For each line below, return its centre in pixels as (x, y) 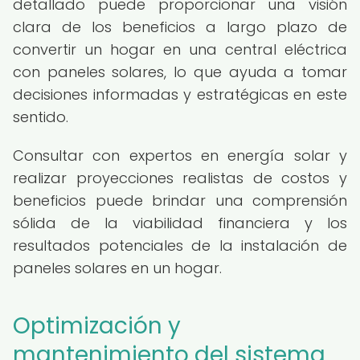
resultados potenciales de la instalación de (180, 245)
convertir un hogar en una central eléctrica (180, 49)
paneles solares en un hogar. (117, 268)
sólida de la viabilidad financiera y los (180, 223)
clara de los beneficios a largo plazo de (180, 27)
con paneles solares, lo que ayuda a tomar (180, 72)
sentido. (41, 117)
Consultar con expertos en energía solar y (180, 155)
